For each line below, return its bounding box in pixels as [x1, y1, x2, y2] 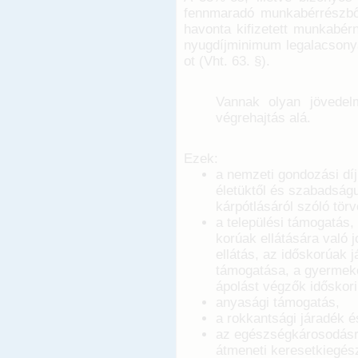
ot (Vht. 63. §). [184, 54, 270, 70]
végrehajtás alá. [216, 110, 315, 126]
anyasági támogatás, [216, 295, 340, 311]
